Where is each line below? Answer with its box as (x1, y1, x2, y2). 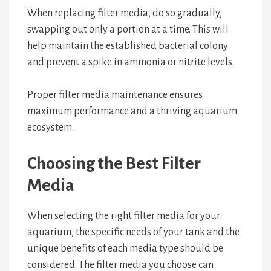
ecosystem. (27, 122, 74, 133)
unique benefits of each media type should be (27, 243, 223, 254)
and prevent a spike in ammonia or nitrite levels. (27, 57, 234, 68)
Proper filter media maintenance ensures (27, 90, 203, 100)
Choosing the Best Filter (27, 154, 201, 172)
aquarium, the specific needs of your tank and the (27, 227, 240, 238)
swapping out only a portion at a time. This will (27, 24, 229, 35)
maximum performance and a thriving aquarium (27, 106, 237, 117)
